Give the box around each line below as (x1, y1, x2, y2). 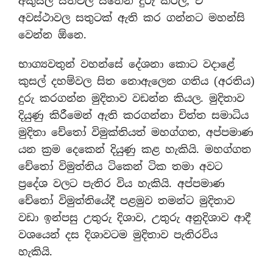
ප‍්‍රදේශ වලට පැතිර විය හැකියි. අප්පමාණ (18, 177, 225, 190)
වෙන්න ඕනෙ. (18, 28, 87, 41)
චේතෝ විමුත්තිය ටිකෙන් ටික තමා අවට (18, 160, 222, 173)
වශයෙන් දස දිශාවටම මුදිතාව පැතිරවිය (18, 228, 218, 241)
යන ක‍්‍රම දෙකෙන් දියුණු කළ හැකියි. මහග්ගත (18, 143, 251, 156)
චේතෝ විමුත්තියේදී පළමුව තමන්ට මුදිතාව (18, 194, 235, 207)
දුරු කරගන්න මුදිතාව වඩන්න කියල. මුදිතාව (18, 91, 244, 105)
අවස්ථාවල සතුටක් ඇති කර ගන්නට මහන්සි (18, 11, 245, 24)
